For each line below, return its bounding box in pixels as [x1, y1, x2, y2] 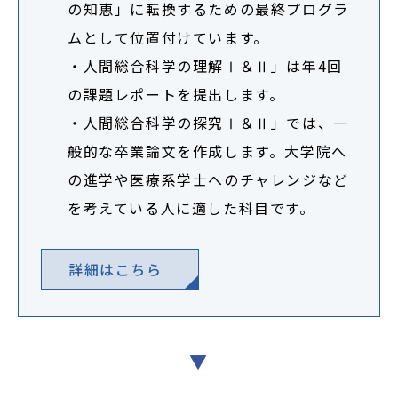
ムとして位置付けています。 [68, 27, 269, 48]
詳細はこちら [68, 259, 163, 280]
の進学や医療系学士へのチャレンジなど [68, 169, 349, 190]
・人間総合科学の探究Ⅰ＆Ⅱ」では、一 [68, 112, 349, 133]
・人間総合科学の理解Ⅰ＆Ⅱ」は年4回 [68, 55, 343, 76]
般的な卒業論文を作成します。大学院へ [68, 140, 347, 162]
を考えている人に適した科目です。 [68, 197, 315, 219]
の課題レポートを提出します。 [68, 84, 285, 105]
